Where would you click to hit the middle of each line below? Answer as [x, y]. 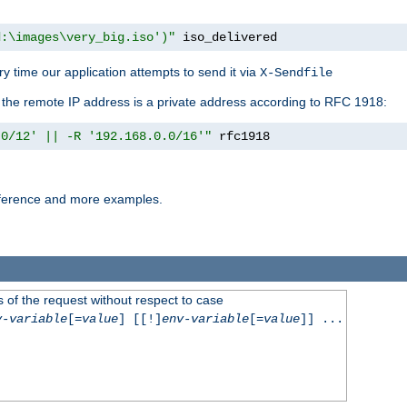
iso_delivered [226, 38]
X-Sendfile [296, 73]
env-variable [205, 318]
